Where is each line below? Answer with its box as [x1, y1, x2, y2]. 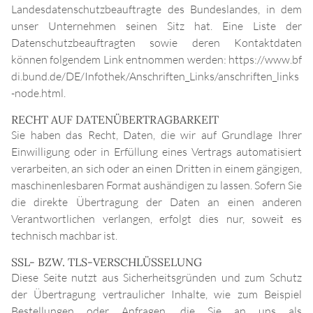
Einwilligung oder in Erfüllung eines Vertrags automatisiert [11, 145, 302, 159]
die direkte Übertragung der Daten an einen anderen [11, 195, 302, 210]
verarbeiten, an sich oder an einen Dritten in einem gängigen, [11, 161, 302, 176]
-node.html [11, 86, 64, 101]
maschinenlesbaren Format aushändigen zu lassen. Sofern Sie [11, 178, 302, 193]
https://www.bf [228, 52, 302, 67]
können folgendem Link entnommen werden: [11, 52, 228, 67]
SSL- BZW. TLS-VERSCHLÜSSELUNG [11, 255, 202, 270]
